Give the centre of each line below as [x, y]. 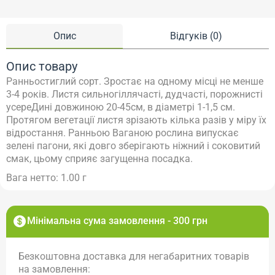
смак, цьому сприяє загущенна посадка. [99, 159]
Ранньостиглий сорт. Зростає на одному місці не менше [135, 82]
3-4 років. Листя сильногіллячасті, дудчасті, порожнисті [134, 95]
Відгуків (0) [196, 36]
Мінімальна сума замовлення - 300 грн [117, 221]
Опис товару [42, 67]
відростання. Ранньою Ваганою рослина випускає [122, 133]
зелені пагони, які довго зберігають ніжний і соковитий [133, 146]
